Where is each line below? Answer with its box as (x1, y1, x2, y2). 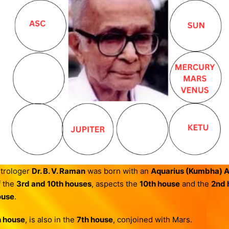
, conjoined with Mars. (112, 215, 192, 224)
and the (179, 179, 211, 189)
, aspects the (91, 179, 140, 189)
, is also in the (25, 215, 77, 224)
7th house (76, 215, 113, 224)
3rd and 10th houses (16, 179, 91, 189)
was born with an (85, 166, 151, 176)
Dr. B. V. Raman (31, 166, 85, 176)
